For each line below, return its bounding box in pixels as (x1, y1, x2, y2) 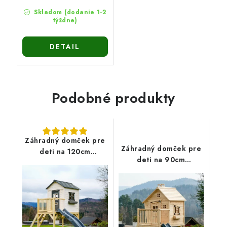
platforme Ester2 (130, 165, 193, 176)
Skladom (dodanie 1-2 (31, 7, 106, 17)
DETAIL (50, 41, 81, 52)
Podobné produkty (51, 87, 175, 108)
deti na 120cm (40, 146, 91, 157)
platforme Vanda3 (32, 157, 98, 168)
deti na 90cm (137, 154, 185, 165)
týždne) (53, 15, 77, 25)
